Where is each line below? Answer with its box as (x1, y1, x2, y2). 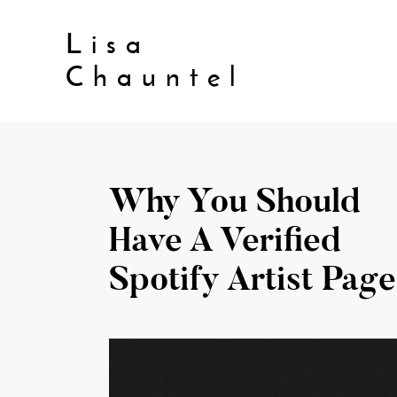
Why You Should (109, 186, 361, 221)
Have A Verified (109, 225, 341, 260)
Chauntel (65, 55, 245, 98)
